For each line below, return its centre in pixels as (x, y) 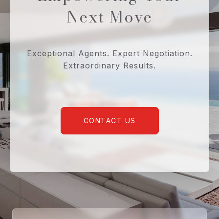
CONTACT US (109, 120)
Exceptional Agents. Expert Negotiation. (109, 53)
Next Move (109, 17)
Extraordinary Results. (109, 65)
